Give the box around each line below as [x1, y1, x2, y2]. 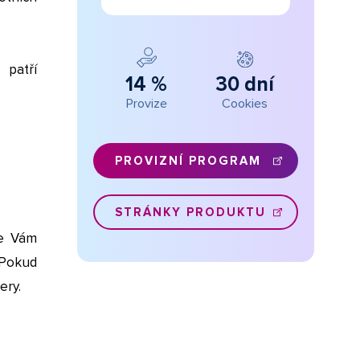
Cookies [222, 95, 268, 112]
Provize [125, 95, 167, 112]
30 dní [215, 72, 275, 96]
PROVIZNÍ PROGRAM [115, 153, 261, 168]
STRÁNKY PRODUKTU [115, 204, 266, 219]
